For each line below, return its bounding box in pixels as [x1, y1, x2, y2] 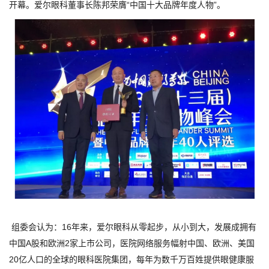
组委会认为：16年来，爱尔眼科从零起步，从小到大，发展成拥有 [9, 222, 256, 232]
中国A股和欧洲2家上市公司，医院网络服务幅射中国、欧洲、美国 [9, 238, 255, 248]
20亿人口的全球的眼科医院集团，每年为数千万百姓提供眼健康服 [9, 255, 254, 264]
